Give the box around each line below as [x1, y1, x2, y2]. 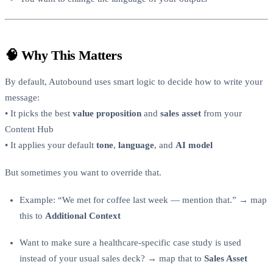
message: [5, 93, 40, 103]
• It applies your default [5, 140, 96, 151]
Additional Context [45, 210, 121, 221]
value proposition [73, 108, 141, 119]
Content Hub [5, 124, 54, 135]
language [118, 140, 154, 151]
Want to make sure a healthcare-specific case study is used [19, 238, 241, 248]
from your [201, 108, 242, 119]
